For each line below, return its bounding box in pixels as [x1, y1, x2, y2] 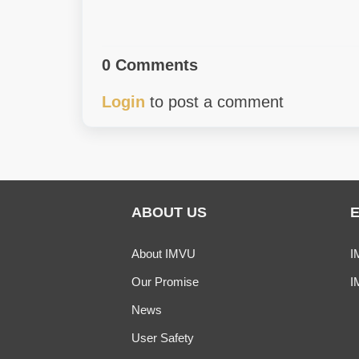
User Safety [131, 331, 194, 345]
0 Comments [102, 56, 198, 74]
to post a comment [145, 93, 284, 111]
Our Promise [131, 275, 199, 288]
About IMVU [131, 247, 196, 260]
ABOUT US [131, 204, 207, 220]
